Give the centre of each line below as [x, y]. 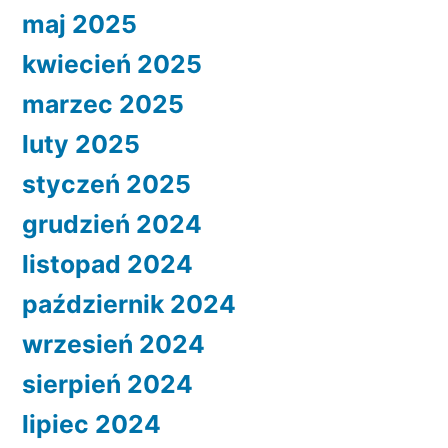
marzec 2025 [103, 104]
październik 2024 [129, 304]
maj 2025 [79, 24]
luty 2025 [81, 144]
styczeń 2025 [106, 184]
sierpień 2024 [107, 384]
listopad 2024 [107, 264]
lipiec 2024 [91, 424]
